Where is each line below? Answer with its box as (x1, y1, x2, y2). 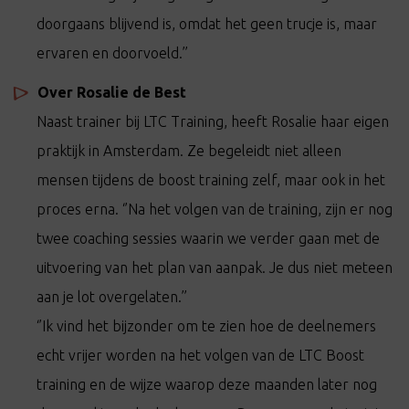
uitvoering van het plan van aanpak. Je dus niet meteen (37, 259, 393, 276)
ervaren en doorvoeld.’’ (37, 45, 188, 61)
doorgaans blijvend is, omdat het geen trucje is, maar (37, 16, 377, 32)
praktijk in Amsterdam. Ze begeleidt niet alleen (37, 142, 341, 159)
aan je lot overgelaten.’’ (37, 288, 187, 305)
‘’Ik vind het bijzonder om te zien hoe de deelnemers (37, 318, 376, 334)
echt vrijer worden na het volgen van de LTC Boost (37, 347, 364, 363)
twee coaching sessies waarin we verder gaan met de (37, 230, 380, 246)
